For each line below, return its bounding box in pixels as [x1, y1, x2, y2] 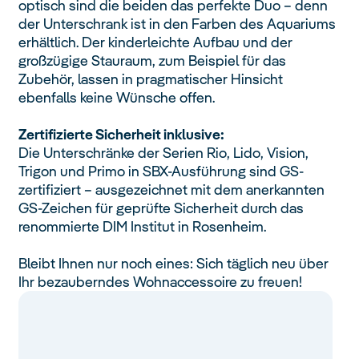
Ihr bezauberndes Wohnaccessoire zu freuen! [18, 272, 303, 292]
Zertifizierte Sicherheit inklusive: [18, 125, 225, 144]
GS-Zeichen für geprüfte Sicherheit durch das [18, 199, 305, 218]
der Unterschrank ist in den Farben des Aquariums [18, 14, 337, 34]
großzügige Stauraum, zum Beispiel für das [18, 51, 287, 71]
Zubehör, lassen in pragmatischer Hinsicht [18, 70, 284, 89]
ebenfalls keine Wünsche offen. [18, 88, 216, 107]
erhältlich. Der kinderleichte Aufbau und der [18, 33, 293, 52]
